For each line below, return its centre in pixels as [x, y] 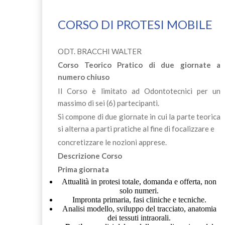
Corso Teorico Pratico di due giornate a [139, 65]
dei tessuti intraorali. [139, 217]
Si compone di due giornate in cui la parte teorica [139, 116]
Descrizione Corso [90, 156]
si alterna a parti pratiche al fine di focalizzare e [136, 128]
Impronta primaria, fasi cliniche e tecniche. [139, 199]
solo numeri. [139, 190]
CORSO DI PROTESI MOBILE [135, 25]
